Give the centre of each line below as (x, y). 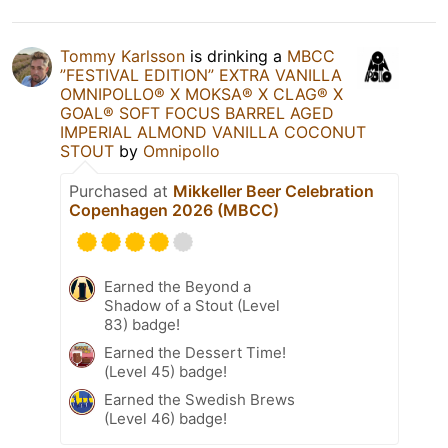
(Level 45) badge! (165, 371)
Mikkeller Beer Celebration (273, 190)
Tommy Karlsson (122, 55)
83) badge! (142, 324)
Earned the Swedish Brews (199, 399)
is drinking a (236, 55)
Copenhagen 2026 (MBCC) (174, 209)
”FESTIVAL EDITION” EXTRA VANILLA (201, 74)
